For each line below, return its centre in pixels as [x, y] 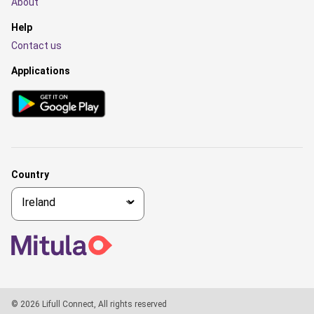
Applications [41, 71]
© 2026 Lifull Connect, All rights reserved [89, 304]
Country [30, 175]
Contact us [36, 46]
